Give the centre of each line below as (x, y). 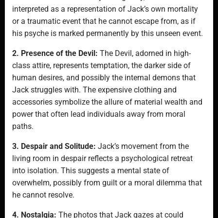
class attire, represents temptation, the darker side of (101, 65)
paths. (23, 126)
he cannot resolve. (43, 195)
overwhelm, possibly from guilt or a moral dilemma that (107, 183)
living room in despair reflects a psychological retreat (102, 158)
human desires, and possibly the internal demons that (104, 78)
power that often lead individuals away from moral (99, 114)
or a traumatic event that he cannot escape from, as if (104, 21)
